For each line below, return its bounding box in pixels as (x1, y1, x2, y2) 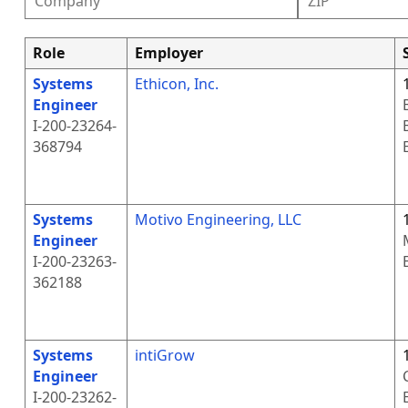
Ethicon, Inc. (134, 74, 219, 94)
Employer (134, 43, 203, 63)
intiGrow (134, 345, 195, 365)
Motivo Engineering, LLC (134, 209, 301, 229)
